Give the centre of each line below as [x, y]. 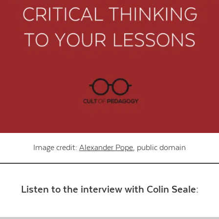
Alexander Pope [106, 147]
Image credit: [56, 147]
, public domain [159, 147]
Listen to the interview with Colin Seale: [109, 190]
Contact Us [169, 53]
